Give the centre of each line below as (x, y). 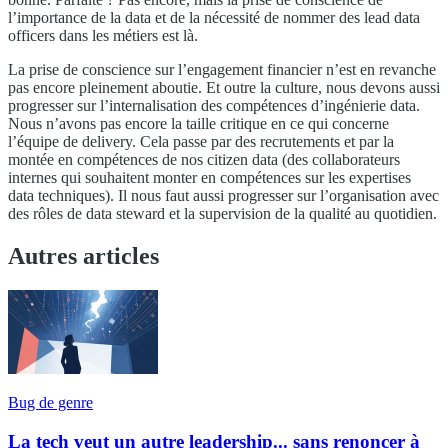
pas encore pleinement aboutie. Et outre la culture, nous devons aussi (224, 88)
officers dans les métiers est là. (103, 36)
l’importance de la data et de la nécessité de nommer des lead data (214, 18)
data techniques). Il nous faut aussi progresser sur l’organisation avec (223, 196)
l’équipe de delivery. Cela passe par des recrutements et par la (201, 142)
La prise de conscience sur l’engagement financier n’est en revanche (222, 70)
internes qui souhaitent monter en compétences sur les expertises (209, 178)
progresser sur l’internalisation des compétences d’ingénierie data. (214, 106)
